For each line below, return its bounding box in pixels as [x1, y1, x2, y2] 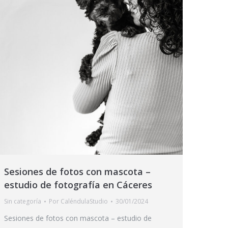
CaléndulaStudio [61, 197, 108, 206]
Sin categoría [4, 197, 41, 206]
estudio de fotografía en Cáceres [4, 179, 152, 191]
